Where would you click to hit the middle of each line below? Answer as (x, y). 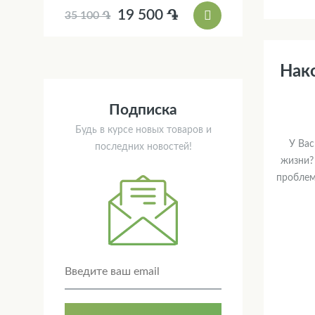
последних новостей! (143, 147)
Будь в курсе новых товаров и (143, 130)
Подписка (143, 110)
